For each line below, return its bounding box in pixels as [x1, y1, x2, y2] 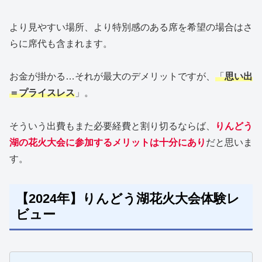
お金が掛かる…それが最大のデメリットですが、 [9, 71, 215, 82]
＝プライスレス [9, 88, 75, 98]
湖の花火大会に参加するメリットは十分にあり [9, 137, 206, 148]
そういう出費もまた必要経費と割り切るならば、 [9, 121, 215, 132]
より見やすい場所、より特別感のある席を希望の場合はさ [9, 22, 253, 32]
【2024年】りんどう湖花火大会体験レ [16, 191, 240, 206]
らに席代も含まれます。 [9, 38, 112, 49]
